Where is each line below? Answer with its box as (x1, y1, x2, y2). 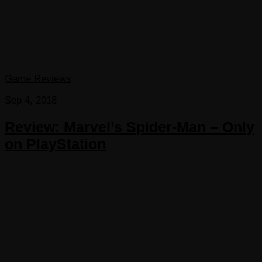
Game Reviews (5, 73, 71, 85)
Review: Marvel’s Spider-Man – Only (5, 119, 254, 136)
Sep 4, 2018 (5, 95, 57, 106)
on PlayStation (5, 136, 106, 153)
